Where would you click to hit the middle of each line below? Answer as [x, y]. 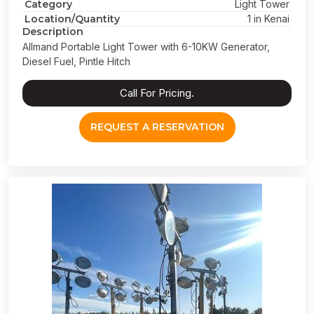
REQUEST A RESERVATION [157, 127]
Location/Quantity [72, 19]
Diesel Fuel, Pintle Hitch [76, 61]
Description [53, 32]
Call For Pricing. [157, 93]
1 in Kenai [268, 19]
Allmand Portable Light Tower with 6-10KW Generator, [146, 47]
